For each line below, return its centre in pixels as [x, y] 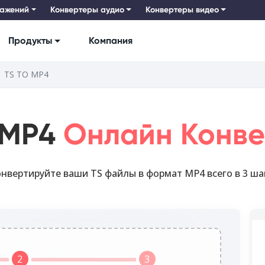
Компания [110, 41]
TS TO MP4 [26, 75]
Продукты [30, 41]
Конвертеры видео [182, 10]
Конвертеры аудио [87, 10]
